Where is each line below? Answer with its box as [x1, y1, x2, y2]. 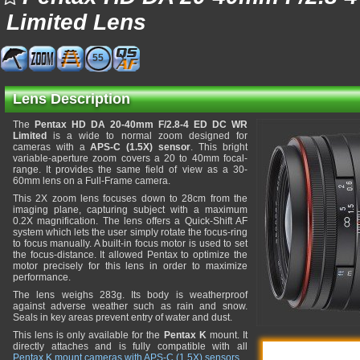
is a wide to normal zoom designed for [47, 130, 247, 141]
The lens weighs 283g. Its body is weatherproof [13, 289, 247, 301]
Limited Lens [6, 10, 146, 35]
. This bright [190, 141, 247, 153]
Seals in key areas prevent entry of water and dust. [13, 312, 232, 323]
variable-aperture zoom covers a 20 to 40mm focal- [13, 153, 247, 164]
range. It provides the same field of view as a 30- [13, 164, 247, 175]
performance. [13, 272, 71, 283]
